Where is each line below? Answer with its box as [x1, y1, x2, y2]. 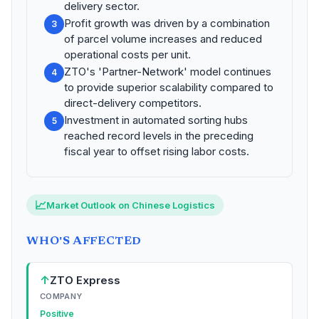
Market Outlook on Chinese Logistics [46, 199, 215, 211]
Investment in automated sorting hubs [64, 113, 248, 127]
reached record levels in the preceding [64, 129, 253, 142]
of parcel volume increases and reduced [64, 32, 262, 46]
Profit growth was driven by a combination [64, 16, 270, 30]
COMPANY [40, 291, 83, 301]
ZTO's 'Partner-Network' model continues [64, 65, 271, 78]
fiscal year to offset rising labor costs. [64, 145, 249, 158]
